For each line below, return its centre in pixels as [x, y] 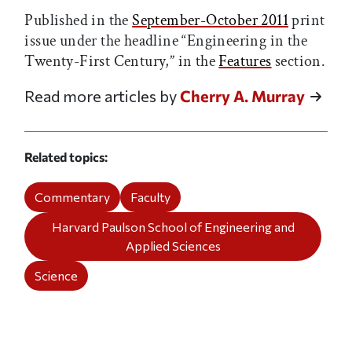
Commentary [73, 196]
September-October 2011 [210, 20]
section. [299, 61]
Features [245, 61]
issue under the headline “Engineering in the [166, 40]
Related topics [65, 156]
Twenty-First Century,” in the [122, 61]
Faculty [151, 196]
